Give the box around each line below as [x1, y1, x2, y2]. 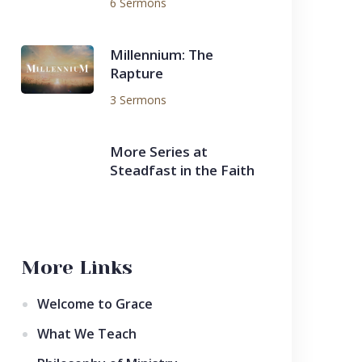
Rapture [110, 64, 163, 82]
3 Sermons [110, 92, 166, 107]
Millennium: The [110, 45, 213, 64]
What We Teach [37, 325, 137, 343]
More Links [21, 256, 133, 279]
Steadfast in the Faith [110, 161, 255, 179]
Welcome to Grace [37, 295, 153, 313]
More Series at [110, 142, 208, 161]
